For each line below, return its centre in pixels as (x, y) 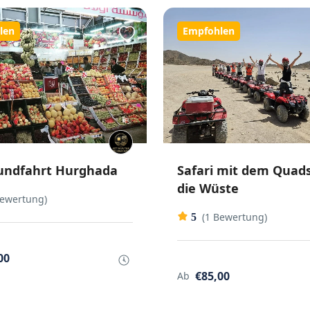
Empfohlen (208, 31)
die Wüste (208, 189)
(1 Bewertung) (234, 217)
